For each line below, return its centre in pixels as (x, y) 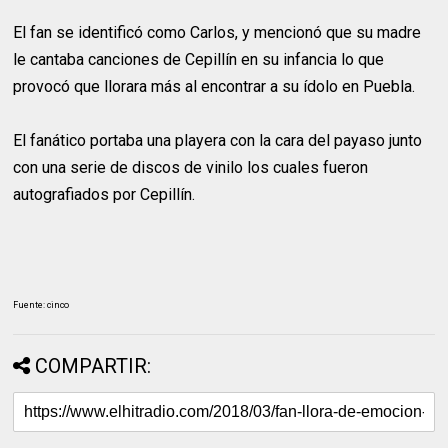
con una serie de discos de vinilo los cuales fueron (191, 167)
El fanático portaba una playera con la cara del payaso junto (218, 140)
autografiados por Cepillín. (104, 194)
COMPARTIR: (93, 366)
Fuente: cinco (41, 305)
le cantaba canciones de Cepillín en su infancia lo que (199, 59)
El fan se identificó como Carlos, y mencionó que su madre (217, 32)
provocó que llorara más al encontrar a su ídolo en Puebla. (214, 86)
